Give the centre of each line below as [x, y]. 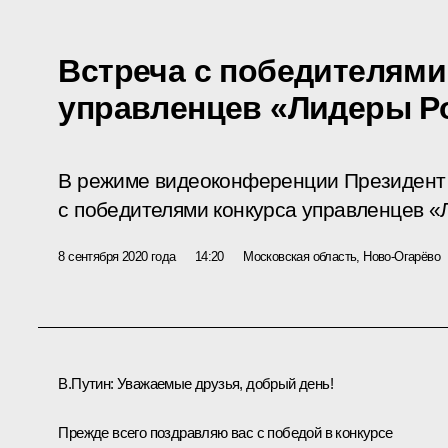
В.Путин [84, 383]
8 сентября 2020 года [117, 256]
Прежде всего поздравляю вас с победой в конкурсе [225, 432]
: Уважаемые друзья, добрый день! [222, 383]
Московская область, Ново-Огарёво [342, 256]
